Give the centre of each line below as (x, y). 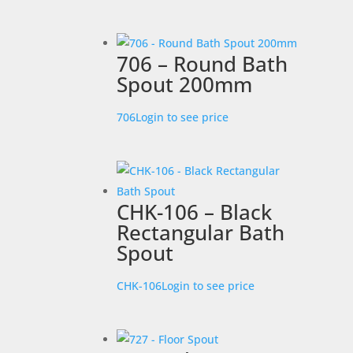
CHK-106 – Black (195, 212)
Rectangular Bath (201, 232)
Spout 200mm (185, 84)
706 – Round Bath (203, 63)
